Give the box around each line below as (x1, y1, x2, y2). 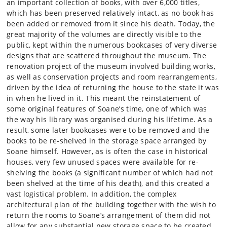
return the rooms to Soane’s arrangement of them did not (7, 210, 211, 220)
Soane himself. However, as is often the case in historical (7, 146, 208, 156)
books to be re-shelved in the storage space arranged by (7, 136, 207, 145)
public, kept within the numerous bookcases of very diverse (7, 40, 217, 50)
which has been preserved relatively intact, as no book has (7, 8, 214, 18)
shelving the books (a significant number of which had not (7, 168, 213, 177)
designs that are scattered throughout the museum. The (7, 51, 206, 60)
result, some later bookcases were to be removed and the (7, 125, 210, 135)
